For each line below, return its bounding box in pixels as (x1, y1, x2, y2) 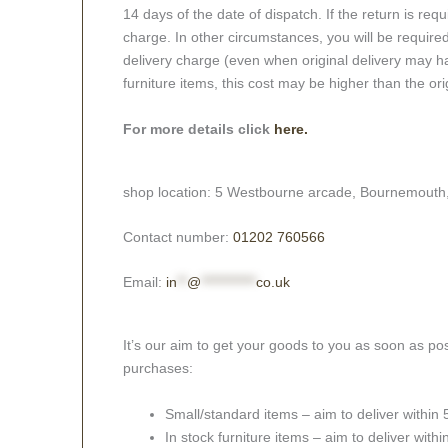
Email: (123, 274, 166, 291)
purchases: (123, 360, 193, 377)
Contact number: (123, 228, 233, 245)
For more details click (123, 120, 274, 137)
